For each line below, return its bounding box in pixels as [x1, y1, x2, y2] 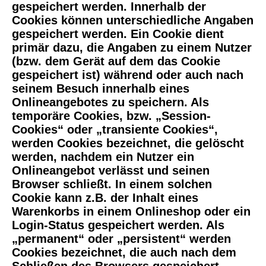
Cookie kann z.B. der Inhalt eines [12, 191, 198, 205]
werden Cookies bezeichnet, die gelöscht [12, 137, 244, 150]
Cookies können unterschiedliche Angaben [12, 14, 254, 27]
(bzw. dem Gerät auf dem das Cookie [12, 55, 220, 68]
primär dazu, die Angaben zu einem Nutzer [12, 41, 252, 55]
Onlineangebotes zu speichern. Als [12, 96, 209, 109]
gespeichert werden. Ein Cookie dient [12, 27, 224, 41]
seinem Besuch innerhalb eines [12, 82, 189, 96]
